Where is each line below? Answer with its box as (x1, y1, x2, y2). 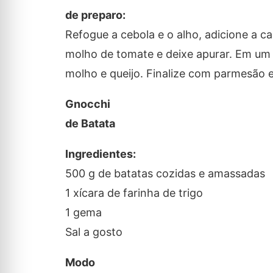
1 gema (65, 206, 102, 219)
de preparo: (65, 9, 126, 22)
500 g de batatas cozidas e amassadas (65, 167, 265, 180)
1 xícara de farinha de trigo (65, 186, 203, 200)
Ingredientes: (65, 147, 136, 161)
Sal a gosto (65, 225, 122, 239)
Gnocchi (65, 97, 110, 111)
